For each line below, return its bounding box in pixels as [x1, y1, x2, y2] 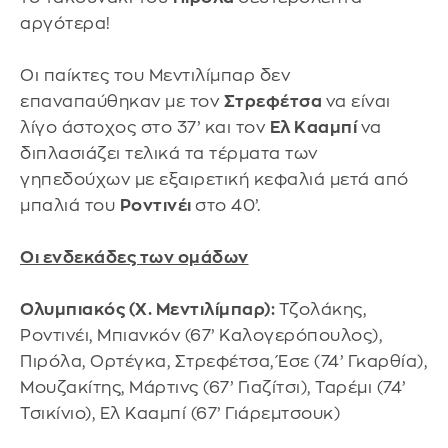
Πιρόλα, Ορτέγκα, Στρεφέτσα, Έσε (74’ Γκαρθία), [20, 353, 427, 371]
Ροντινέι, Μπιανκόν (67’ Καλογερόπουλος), [20, 327, 382, 345]
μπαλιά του [20, 197, 120, 215]
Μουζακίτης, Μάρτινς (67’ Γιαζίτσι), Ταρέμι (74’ [20, 379, 406, 397]
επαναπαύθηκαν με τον [20, 93, 224, 111]
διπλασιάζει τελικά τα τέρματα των [20, 145, 318, 163]
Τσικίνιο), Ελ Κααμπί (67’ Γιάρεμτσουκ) [20, 405, 340, 423]
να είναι [325, 93, 391, 111]
